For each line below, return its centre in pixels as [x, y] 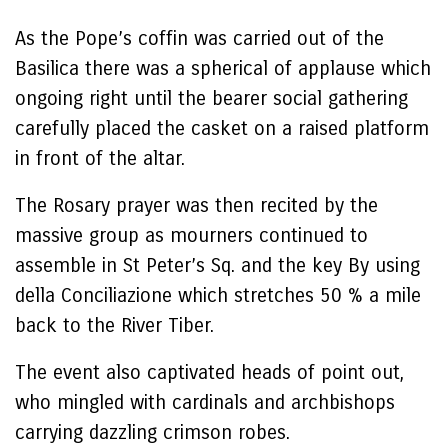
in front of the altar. [100, 158]
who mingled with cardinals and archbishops [205, 402]
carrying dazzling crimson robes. [155, 432]
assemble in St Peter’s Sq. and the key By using [217, 265]
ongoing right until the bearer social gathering [211, 98]
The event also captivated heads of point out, [209, 372]
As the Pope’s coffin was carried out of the [199, 38]
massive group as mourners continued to [191, 235]
